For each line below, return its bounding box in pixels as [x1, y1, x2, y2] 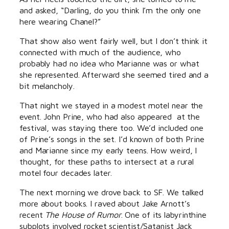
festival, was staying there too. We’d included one [19, 123, 203, 133]
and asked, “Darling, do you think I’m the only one [19, 5, 201, 15]
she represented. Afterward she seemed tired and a [19, 69, 209, 79]
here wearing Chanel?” [19, 16, 101, 26]
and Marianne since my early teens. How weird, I [19, 145, 197, 155]
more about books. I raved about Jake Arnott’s [19, 198, 190, 209]
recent [19, 210, 45, 220]
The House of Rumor [45, 210, 121, 220]
